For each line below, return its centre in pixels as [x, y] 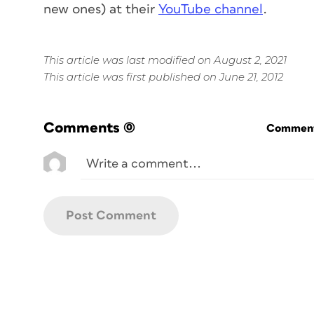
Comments [82, 128]
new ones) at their [101, 9]
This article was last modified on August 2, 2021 [165, 60]
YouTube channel [211, 9]
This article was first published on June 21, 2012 [163, 76]
